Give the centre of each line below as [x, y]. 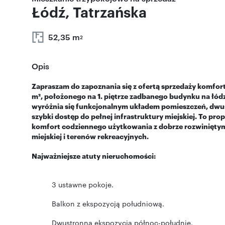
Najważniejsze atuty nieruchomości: [94, 155]
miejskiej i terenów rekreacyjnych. [90, 136]
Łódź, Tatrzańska [89, 12]
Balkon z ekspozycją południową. [108, 203]
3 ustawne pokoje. [83, 184]
